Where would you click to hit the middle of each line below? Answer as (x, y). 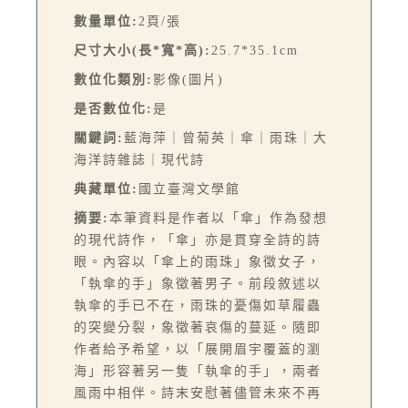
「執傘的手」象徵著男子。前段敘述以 (198, 284)
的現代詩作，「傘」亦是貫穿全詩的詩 (198, 240)
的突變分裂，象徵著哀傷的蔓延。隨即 (198, 328)
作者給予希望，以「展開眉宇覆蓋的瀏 (198, 350)
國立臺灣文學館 (189, 189)
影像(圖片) (189, 80)
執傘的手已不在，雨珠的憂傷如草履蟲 (198, 306)
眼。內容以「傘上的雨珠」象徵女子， (198, 262)
